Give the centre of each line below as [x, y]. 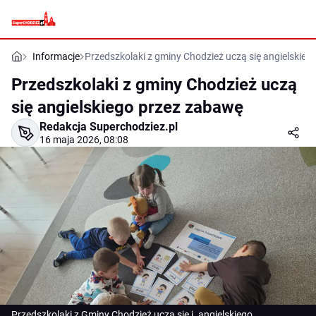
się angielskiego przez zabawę [127, 107]
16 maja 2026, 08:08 [84, 140]
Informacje [56, 56]
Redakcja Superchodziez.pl [109, 127]
